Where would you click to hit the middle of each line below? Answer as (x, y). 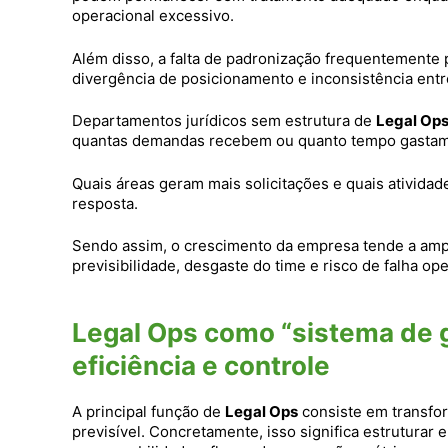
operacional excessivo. (153, 16)
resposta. (105, 203)
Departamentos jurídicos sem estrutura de (224, 121)
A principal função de (148, 412)
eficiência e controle (201, 366)
